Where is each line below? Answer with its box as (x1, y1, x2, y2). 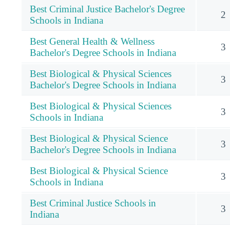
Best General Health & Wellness (30, 35, 155, 47)
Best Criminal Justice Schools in (30, 197, 156, 208)
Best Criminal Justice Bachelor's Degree (30, 3, 185, 14)
